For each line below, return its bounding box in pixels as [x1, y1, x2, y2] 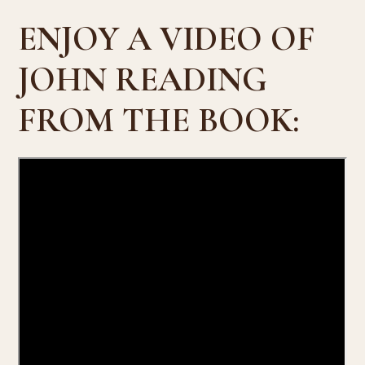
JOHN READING [18, 58, 268, 100]
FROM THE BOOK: [18, 99, 300, 141]
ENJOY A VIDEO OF [18, 17, 315, 59]
